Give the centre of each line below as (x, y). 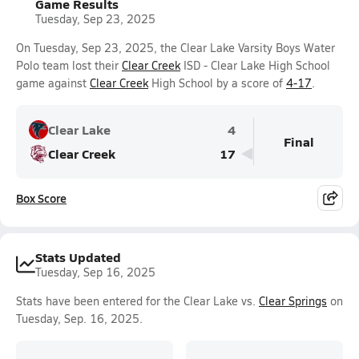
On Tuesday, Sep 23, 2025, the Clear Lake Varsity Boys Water (175, 48)
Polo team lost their (69, 65)
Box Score (41, 198)
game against (53, 83)
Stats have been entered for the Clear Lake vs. (137, 301)
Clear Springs (293, 301)
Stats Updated (78, 257)
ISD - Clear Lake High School (255, 65)
